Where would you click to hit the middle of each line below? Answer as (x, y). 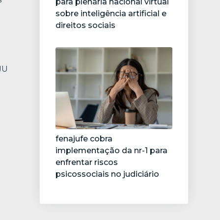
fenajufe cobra (84, 138)
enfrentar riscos (87, 162)
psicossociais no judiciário (107, 174)
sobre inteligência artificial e (111, 14)
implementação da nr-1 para (111, 150)
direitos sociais (85, 26)
